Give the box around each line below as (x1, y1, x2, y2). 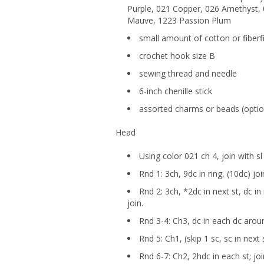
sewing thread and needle (139, 68, 237, 80)
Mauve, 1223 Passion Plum (127, 15, 231, 27)
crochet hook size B (139, 50, 215, 62)
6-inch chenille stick (139, 85, 212, 97)
